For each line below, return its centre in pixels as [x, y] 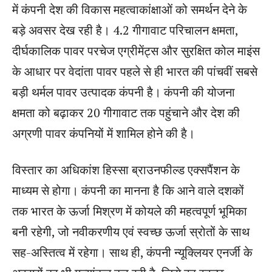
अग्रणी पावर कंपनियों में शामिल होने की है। [104, 133]
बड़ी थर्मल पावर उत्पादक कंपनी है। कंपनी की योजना [124, 92]
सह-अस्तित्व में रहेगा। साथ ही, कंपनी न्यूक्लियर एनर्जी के [132, 252]
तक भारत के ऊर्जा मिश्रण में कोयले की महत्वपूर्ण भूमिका [130, 211]
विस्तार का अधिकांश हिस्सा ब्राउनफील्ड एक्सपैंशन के [126, 169]
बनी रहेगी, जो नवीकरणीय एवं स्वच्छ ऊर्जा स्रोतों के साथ [131, 231]
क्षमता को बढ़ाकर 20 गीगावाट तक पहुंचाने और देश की [126, 112]
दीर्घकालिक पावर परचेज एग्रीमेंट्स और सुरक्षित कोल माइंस [136, 50]
